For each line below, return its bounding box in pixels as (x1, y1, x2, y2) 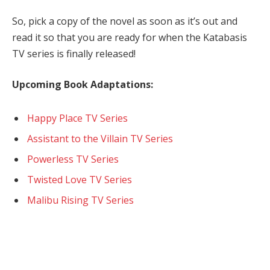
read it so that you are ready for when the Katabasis (12, 30, 247, 44)
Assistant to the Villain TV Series (27, 132, 173, 146)
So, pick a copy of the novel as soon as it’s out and (12, 14, 237, 28)
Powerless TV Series (27, 152, 119, 166)
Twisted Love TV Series (27, 173, 132, 187)
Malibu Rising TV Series (27, 193, 134, 207)
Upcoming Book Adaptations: (12, 78, 153, 92)
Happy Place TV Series (27, 111, 128, 125)
